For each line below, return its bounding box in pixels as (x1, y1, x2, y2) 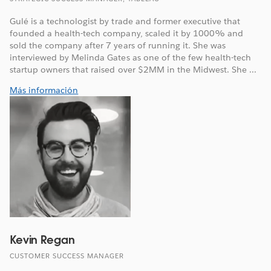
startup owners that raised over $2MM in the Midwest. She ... (10, 64, 257, 76)
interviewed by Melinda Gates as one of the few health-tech (10, 52, 252, 64)
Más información (10, 85, 79, 96)
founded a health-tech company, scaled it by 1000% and (10, 28, 244, 39)
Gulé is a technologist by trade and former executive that (10, 16, 241, 27)
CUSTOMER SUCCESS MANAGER (10, 252, 124, 261)
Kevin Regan (10, 233, 75, 247)
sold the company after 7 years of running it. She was (10, 40, 226, 51)
